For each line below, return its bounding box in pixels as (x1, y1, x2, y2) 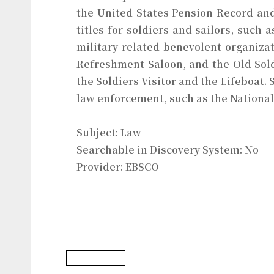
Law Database (72, 253, 120, 263)
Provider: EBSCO (76, 160, 159, 174)
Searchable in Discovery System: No (76, 143, 259, 157)
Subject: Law (76, 125, 141, 139)
